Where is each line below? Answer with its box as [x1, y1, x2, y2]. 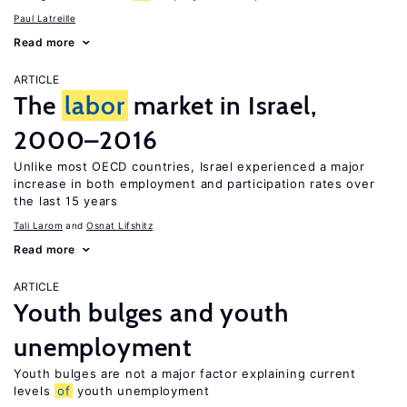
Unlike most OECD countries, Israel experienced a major [14, 159, 365, 174]
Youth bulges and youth [14, 297, 289, 328]
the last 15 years [14, 194, 118, 208]
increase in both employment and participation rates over [14, 176, 375, 191]
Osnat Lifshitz [86, 220, 153, 231]
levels [14, 383, 55, 398]
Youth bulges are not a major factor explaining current [14, 366, 356, 381]
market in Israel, [127, 90, 317, 121]
